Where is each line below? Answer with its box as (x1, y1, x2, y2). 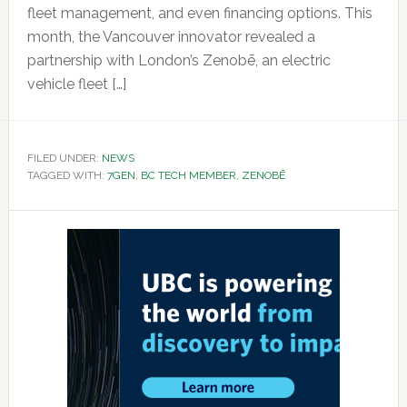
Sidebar (7, 243, 111, 275)
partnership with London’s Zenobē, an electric (26, 52, 331, 70)
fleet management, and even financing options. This (26, 5, 372, 23)
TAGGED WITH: (26, 169, 107, 183)
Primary (7, 210, 110, 243)
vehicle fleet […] (26, 75, 126, 94)
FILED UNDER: (26, 152, 102, 165)
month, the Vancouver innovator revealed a (26, 28, 315, 46)
